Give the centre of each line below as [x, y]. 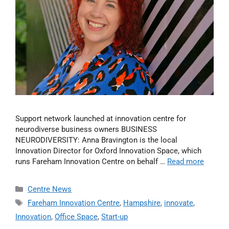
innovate [179, 203]
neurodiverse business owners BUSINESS [86, 129]
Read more [186, 161]
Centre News [50, 189]
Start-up [114, 216]
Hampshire [142, 203]
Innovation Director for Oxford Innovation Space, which [108, 151]
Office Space [76, 216]
